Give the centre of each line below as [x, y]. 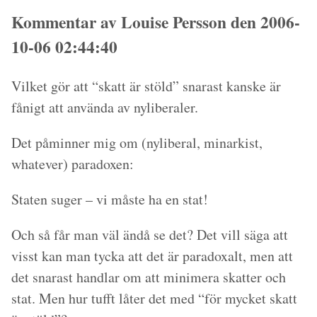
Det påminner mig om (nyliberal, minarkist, [137, 142]
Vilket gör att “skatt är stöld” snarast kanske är [146, 86]
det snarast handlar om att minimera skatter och [149, 277]
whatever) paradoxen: [73, 163]
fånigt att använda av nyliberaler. [105, 107]
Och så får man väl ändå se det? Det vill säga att [150, 234]
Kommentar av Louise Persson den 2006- [156, 22]
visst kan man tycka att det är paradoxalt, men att [152, 255]
